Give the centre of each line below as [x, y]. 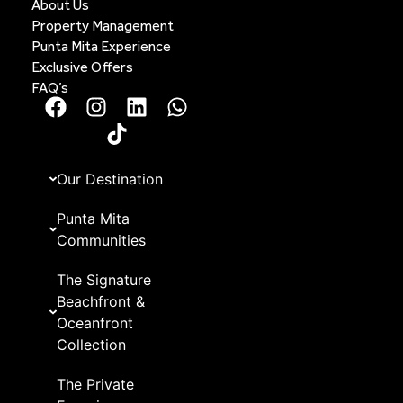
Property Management [103, 26]
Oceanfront [94, 323]
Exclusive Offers [82, 67]
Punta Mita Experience [101, 47]
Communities [101, 241]
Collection [91, 345]
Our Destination [109, 179]
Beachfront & [100, 302]
